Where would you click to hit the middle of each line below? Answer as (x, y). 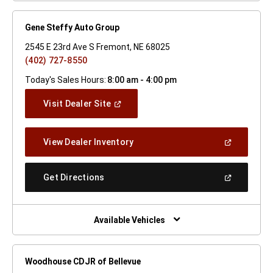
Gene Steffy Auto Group (72, 27)
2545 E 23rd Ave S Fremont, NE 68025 (97, 47)
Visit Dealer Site (77, 103)
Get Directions (74, 177)
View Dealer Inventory (89, 142)
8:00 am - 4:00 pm (142, 80)
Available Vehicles (129, 220)
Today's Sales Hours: (66, 80)
